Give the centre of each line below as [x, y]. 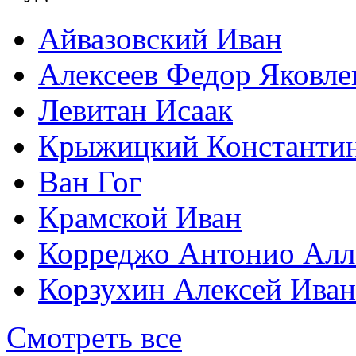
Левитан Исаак [135, 110]
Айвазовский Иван [160, 39]
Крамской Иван [140, 218]
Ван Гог [90, 182]
